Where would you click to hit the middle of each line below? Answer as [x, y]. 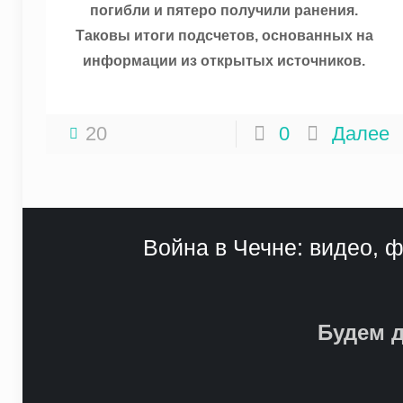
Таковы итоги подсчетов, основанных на [224, 36]
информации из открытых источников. [224, 61]
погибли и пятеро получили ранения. [224, 11]
